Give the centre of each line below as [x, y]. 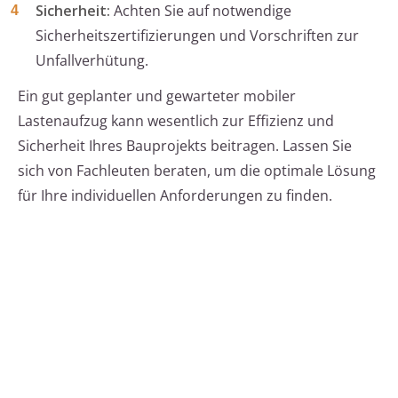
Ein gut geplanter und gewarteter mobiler [157, 96]
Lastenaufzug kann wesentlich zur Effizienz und [176, 121]
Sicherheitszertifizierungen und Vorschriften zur [197, 36]
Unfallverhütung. [92, 61]
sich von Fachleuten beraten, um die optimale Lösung [197, 171]
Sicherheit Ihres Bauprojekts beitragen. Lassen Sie [185, 146]
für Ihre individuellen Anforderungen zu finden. [175, 196]
